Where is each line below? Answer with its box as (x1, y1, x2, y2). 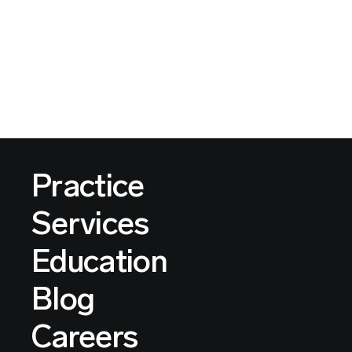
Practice (31, 167, 145, 205)
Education (31, 242, 167, 280)
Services (31, 204, 149, 243)
